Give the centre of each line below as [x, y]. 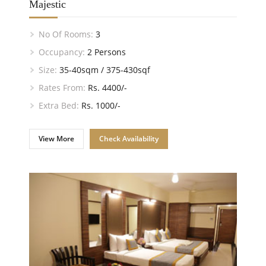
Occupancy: [62, 52]
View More [56, 138]
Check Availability [129, 138]
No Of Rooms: [66, 34]
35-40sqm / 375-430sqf [104, 69]
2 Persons [105, 52]
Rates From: [62, 87]
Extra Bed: [59, 105]
